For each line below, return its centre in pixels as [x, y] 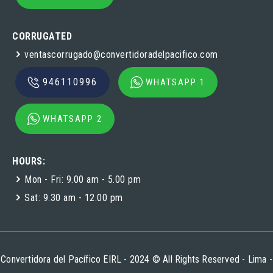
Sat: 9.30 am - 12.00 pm [74, 197]
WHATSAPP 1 [176, 82]
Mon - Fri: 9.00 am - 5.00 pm [83, 179]
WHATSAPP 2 [73, 119]
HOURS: [29, 161]
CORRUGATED [42, 36]
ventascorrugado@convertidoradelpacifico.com [121, 54]
